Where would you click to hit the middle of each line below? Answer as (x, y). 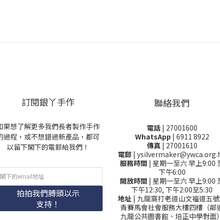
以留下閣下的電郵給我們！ (48, 147)
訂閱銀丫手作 (48, 101)
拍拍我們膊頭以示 (48, 193)
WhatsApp (153, 136)
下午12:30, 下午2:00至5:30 (172, 189)
